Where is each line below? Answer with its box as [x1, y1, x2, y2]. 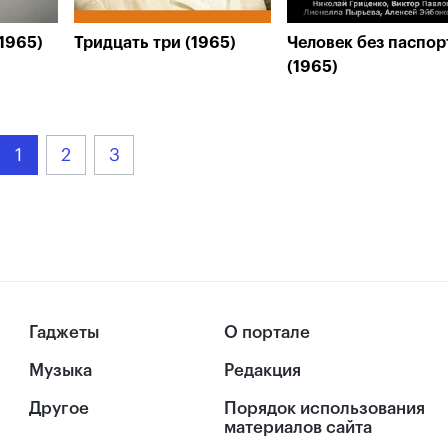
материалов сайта [224, 419, 372, 437]
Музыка [29, 362, 93, 380]
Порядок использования [224, 400, 425, 418]
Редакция [224, 362, 301, 380]
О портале [224, 324, 310, 341]
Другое [29, 400, 90, 418]
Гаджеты [29, 324, 100, 341]
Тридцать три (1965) [74, 35, 236, 51]
